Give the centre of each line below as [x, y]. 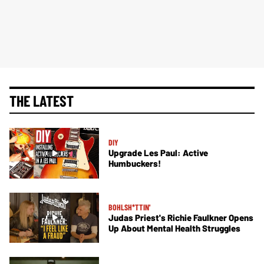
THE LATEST [42, 101]
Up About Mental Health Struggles [174, 228]
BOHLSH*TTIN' [129, 207]
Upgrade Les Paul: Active [158, 153]
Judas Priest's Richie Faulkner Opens [181, 217]
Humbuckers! [135, 164]
